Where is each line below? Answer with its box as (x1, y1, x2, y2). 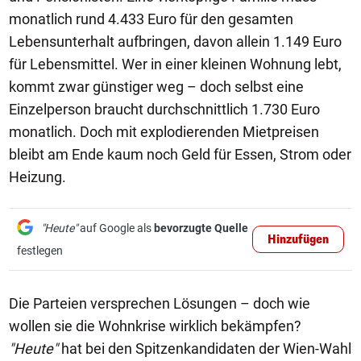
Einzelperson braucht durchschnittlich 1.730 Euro (9, 100, 320, 118)
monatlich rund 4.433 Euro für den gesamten (9, 10, 293, 27)
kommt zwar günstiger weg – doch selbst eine (9, 77, 304, 95)
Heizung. (9, 168, 66, 185)
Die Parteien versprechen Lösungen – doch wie (9, 294, 310, 312)
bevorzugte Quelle (154, 221, 248, 234)
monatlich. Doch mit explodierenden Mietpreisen (9, 122, 319, 140)
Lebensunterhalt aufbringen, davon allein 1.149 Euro (9, 32, 342, 50)
